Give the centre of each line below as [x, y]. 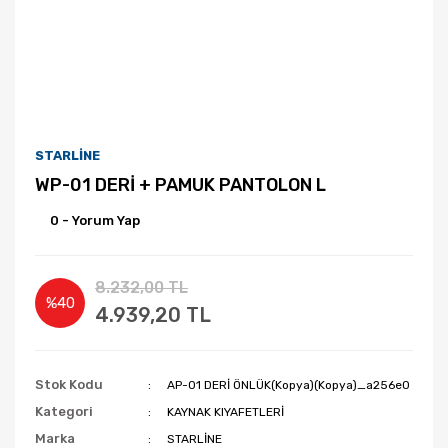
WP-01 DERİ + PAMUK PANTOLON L [180, 185]
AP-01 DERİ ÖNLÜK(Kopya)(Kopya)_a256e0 [289, 385]
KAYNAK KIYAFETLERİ [226, 412]
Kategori [64, 411]
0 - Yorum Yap [95, 220]
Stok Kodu [69, 384]
